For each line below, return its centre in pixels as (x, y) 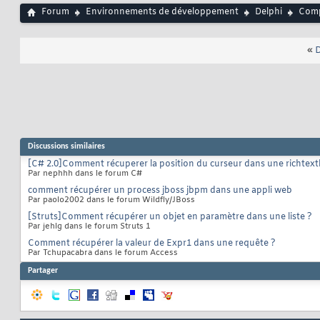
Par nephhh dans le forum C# (85, 174)
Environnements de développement (162, 12)
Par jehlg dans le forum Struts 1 (89, 227)
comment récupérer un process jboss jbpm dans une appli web (160, 191)
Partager (43, 271)
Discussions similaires (66, 147)
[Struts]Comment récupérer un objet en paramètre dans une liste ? (170, 217)
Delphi (269, 12)
